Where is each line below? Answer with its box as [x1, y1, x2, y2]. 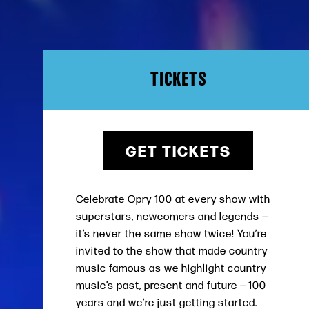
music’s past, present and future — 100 [76, 279, 266, 292]
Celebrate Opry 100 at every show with [76, 192, 270, 206]
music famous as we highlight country [76, 261, 266, 275]
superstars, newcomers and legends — [76, 210, 272, 223]
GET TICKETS [126, 139, 232, 161]
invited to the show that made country [76, 244, 268, 257]
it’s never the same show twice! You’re [76, 227, 267, 240]
